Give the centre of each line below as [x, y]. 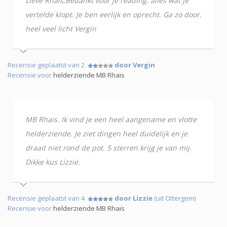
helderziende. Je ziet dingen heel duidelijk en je [106, 133]
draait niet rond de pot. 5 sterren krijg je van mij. [108, 147]
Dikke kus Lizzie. [53, 162]
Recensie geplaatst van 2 [48, 65]
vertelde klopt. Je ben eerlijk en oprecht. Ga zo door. [113, 14]
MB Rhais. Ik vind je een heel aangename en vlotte [111, 119]
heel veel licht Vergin [61, 28]
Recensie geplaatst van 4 [48, 198]
